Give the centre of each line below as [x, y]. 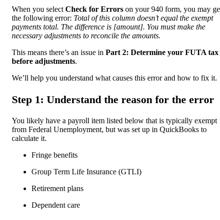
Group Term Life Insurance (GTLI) [86, 172]
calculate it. [30, 138]
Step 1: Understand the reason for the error [113, 100]
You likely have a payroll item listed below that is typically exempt [114, 121]
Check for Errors [94, 9]
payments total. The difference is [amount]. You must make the [109, 27]
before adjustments [43, 61]
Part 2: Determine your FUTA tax [162, 52]
